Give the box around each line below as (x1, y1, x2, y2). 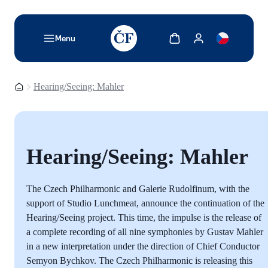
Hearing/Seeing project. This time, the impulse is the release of (26, 212, 261, 223)
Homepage (14, 81, 55, 92)
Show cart (168, 32, 206, 42)
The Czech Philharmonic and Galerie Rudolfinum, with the (26, 183, 249, 194)
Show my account (192, 32, 260, 42)
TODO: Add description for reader (110, 19, 241, 29)
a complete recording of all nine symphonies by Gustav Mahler (26, 226, 263, 237)
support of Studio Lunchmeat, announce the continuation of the (26, 197, 264, 208)
